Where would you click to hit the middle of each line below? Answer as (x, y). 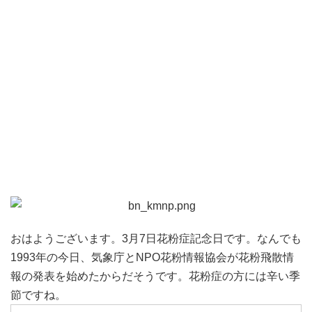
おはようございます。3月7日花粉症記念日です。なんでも (156, 239)
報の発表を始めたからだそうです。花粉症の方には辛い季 (155, 276)
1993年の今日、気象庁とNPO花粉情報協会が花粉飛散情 (152, 257)
